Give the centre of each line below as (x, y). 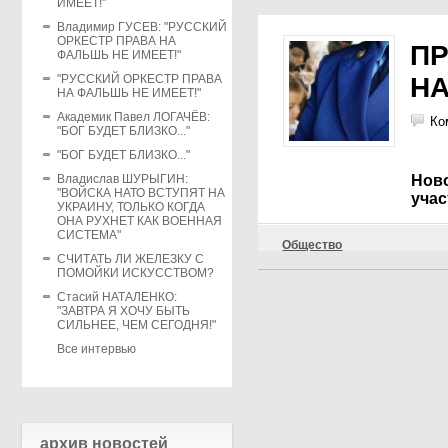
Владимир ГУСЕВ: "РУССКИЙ (142, 27)
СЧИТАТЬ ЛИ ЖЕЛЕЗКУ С (131, 259)
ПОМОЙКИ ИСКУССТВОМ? (136, 273)
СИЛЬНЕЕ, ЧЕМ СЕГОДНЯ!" (137, 325)
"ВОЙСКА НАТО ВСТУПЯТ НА (141, 193)
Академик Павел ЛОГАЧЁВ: (134, 117)
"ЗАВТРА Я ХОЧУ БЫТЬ (124, 311)
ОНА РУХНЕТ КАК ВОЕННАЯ (140, 221)
